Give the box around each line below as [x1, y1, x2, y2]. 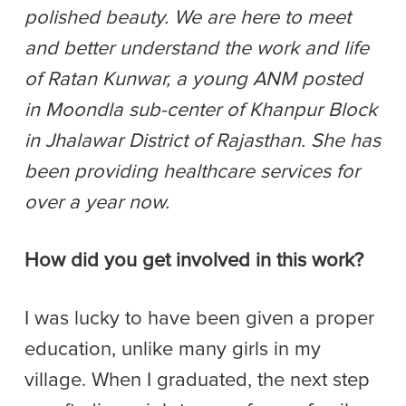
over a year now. [24, 192, 169, 213]
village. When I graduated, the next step [24, 370, 370, 391]
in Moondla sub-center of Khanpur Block [24, 100, 377, 121]
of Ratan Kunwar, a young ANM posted [24, 69, 362, 90]
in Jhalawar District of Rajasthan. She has [24, 130, 381, 151]
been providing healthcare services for [24, 161, 360, 182]
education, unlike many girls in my [24, 339, 321, 360]
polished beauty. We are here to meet [24, 7, 351, 28]
